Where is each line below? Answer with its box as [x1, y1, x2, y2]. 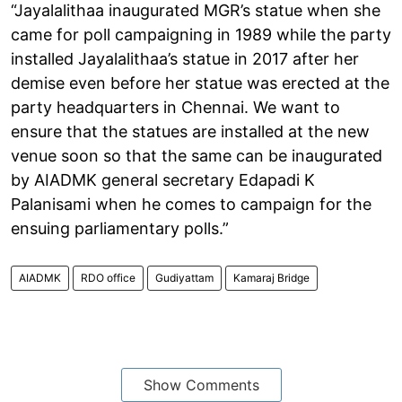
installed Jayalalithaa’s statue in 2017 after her [11, 48, 359, 68]
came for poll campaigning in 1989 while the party [11, 24, 391, 44]
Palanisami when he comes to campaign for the [11, 194, 371, 214]
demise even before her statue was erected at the [11, 73, 389, 92]
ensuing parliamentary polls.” [11, 218, 229, 238]
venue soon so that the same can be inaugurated [11, 145, 382, 165]
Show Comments [143, 375, 259, 394]
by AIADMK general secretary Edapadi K [11, 170, 315, 189]
